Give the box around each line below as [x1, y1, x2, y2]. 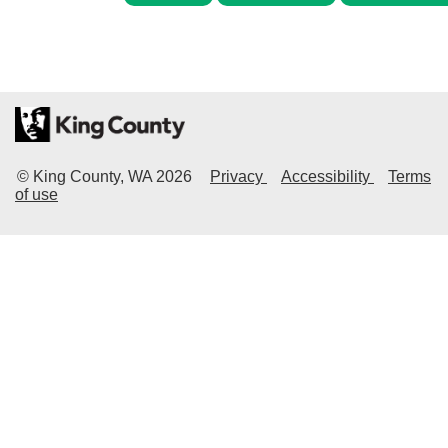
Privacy [210, 167, 267, 185]
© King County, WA [17, 167, 156, 185]
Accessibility [281, 167, 374, 185]
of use [15, 185, 58, 203]
